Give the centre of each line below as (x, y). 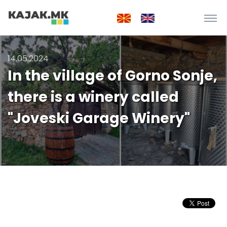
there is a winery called (93, 97)
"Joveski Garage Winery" (99, 118)
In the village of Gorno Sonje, (112, 76)
